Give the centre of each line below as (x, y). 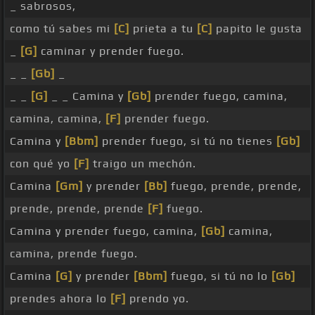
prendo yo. (157, 299)
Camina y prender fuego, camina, (105, 231)
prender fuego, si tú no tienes (187, 141)
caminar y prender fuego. (111, 51)
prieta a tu (163, 29)
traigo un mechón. (143, 164)
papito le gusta (257, 29)
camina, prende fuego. (74, 254)
